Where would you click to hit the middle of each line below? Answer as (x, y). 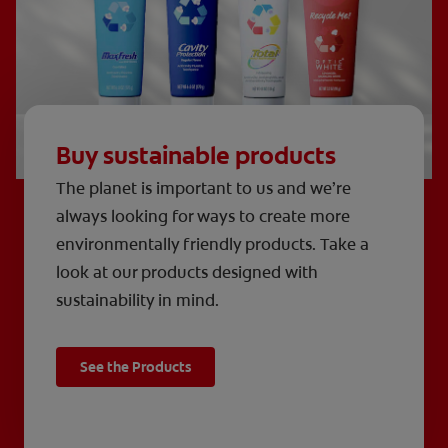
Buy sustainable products (196, 155)
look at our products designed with (187, 272)
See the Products (135, 366)
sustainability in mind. (137, 300)
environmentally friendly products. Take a (212, 244)
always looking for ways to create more (203, 216)
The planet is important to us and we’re (203, 188)
